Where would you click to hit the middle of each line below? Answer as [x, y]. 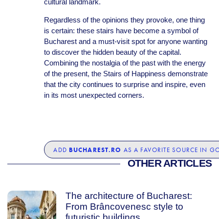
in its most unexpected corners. [94, 95]
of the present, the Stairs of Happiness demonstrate [126, 74]
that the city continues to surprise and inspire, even [124, 84]
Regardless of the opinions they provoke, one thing [124, 20]
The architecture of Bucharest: [129, 196]
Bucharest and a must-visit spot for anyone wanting [125, 41]
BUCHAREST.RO [95, 149]
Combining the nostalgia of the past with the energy [125, 63]
